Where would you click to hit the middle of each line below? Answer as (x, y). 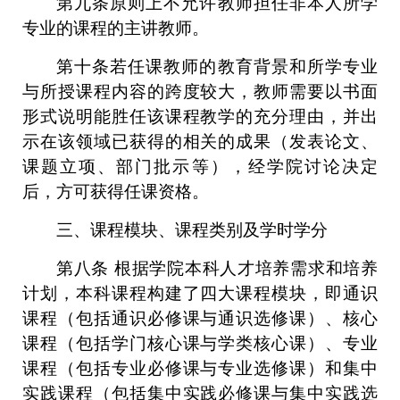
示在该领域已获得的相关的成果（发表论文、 (200, 142)
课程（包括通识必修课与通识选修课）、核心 (200, 318)
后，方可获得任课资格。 (116, 192)
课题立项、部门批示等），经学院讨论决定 (200, 167)
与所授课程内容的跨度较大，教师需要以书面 (200, 92)
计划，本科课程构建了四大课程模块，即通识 (200, 293)
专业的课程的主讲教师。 (116, 28)
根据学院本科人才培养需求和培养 (246, 268)
